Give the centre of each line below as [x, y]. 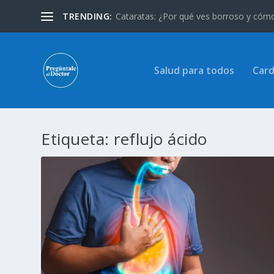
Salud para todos [194, 70]
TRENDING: [87, 16]
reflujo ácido [161, 139]
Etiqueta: [78, 139]
